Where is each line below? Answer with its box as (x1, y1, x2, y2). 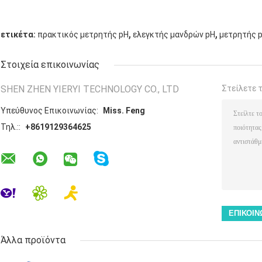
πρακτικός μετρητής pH (37, 29, 129, 39)
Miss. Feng (103, 105, 145, 115)
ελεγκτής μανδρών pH (133, 29, 215, 39)
